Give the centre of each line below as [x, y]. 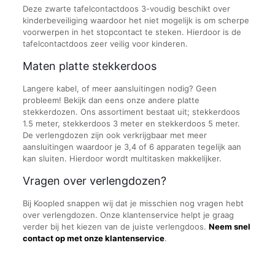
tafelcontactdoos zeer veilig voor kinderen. [105, 44]
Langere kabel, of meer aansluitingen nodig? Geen [119, 88]
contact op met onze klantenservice [93, 238]
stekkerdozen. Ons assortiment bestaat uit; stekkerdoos [131, 112]
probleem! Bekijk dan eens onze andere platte [111, 100]
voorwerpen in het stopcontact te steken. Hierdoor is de [132, 32]
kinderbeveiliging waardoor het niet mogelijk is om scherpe [136, 20]
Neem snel [229, 227]
